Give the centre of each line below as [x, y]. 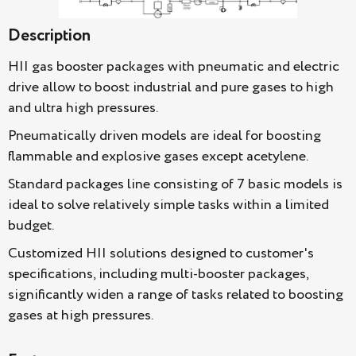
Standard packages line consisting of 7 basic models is [175, 184]
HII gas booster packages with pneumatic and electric [174, 66]
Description [49, 37]
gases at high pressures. [81, 315]
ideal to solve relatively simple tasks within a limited [168, 205]
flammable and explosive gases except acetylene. [158, 156]
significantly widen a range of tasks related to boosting [176, 294]
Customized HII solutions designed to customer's [161, 253]
